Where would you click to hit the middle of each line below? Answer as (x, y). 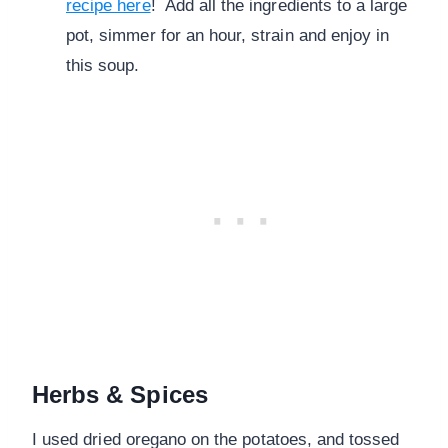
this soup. (103, 66)
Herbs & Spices (120, 395)
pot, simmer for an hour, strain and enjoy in (228, 36)
